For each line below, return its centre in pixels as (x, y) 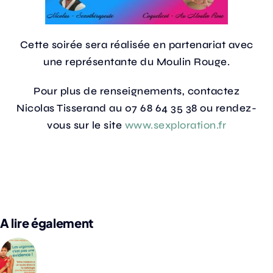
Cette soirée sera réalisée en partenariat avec (136, 44)
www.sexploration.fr (175, 125)
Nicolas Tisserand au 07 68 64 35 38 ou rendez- (136, 108)
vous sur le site (86, 125)
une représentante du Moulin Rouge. (136, 62)
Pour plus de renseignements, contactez (136, 91)
